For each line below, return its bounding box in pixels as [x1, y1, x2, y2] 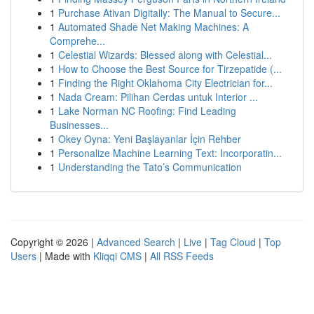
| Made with [36, 249, 93, 263]
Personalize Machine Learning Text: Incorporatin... [58, 146, 282, 160]
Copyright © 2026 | [11, 235, 97, 249]
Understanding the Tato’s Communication [58, 160, 242, 174]
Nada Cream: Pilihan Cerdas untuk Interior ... [58, 90, 258, 104]
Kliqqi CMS [93, 249, 142, 263]
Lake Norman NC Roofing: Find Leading [58, 104, 236, 118]
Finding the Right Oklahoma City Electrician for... [58, 76, 273, 90]
